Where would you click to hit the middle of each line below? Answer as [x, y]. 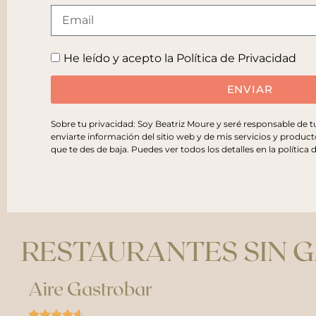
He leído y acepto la [120, 58]
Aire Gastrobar [90, 288]
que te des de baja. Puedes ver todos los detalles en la [164, 149]
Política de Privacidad [236, 58]
